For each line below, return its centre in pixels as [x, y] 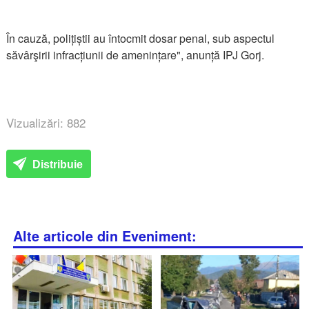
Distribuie [57, 164]
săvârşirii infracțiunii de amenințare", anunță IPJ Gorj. [137, 54]
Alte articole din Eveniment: [105, 236]
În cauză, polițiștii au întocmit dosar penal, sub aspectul [141, 38]
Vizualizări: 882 [46, 122]
